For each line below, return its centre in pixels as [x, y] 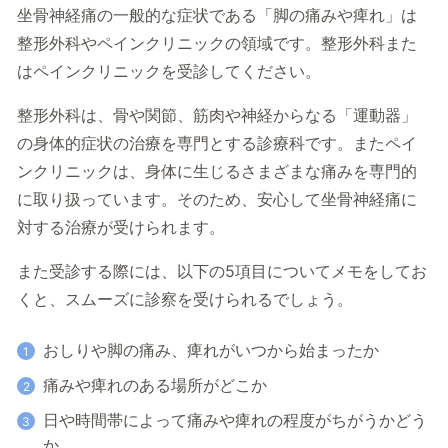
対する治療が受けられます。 [121, 227]
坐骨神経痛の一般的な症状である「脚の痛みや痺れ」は [217, 15]
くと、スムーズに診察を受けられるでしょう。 [185, 299]
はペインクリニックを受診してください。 [169, 71]
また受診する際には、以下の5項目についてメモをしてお [222, 271]
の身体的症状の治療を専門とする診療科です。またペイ [217, 143]
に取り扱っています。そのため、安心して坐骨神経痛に [217, 199]
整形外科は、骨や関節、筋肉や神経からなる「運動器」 [217, 115]
